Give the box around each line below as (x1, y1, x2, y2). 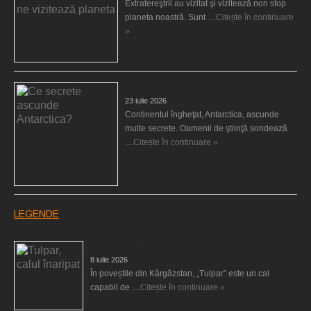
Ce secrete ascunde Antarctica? (125, 81, 244, 92)
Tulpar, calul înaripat (90, 240, 165, 251)
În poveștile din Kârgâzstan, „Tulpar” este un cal (90, 268, 269, 278)
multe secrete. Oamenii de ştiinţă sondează (125, 123, 287, 133)
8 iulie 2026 (90, 255, 128, 264)
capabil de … (90, 282, 140, 292)
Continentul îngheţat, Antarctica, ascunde (125, 109, 279, 119)
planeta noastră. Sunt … (125, 12, 216, 22)
